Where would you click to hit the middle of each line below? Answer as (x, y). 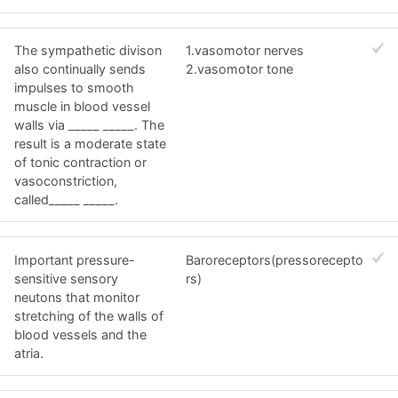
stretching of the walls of (89, 315)
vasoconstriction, (66, 180)
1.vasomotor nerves (245, 50)
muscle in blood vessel (82, 106)
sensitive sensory (66, 278)
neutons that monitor (77, 297)
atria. (29, 353)
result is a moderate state (90, 143)
